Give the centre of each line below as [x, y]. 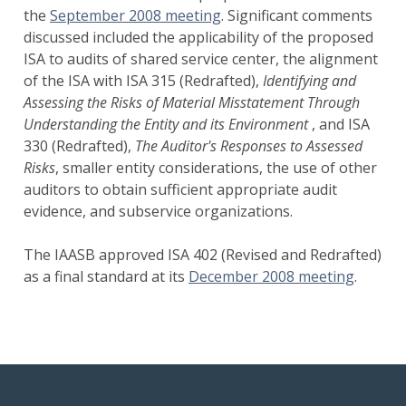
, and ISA [341, 124]
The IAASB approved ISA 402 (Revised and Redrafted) [203, 255]
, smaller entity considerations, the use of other [216, 168]
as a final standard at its [106, 276]
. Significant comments [297, 15]
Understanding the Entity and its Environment [168, 124]
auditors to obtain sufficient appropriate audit [180, 189]
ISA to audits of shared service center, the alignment [201, 59]
